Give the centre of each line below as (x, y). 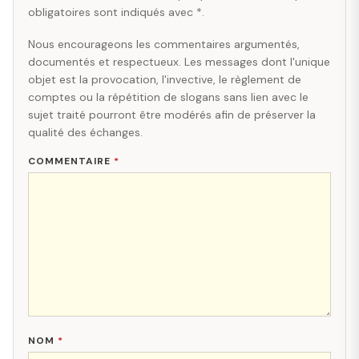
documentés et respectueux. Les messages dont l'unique (179, 61)
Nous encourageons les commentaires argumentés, (164, 44)
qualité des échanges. (85, 132)
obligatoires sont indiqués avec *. (116, 12)
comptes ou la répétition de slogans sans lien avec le (168, 97)
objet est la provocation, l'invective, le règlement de (165, 79)
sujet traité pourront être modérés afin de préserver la (172, 114)
